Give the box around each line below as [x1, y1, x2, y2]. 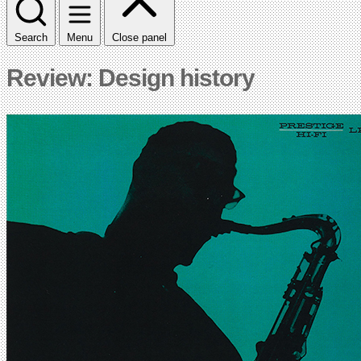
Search [15, 31, 48, 44]
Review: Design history [6, 64, 255, 91]
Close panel [112, 31, 167, 44]
